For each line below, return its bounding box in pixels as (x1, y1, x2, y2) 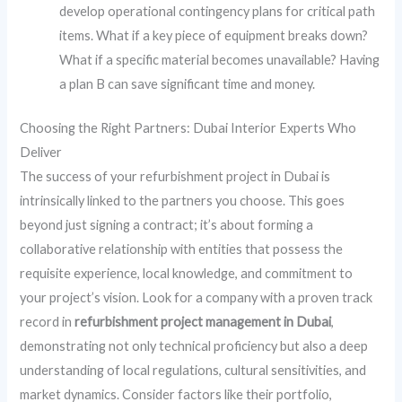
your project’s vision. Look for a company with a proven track (20, 290, 373, 306)
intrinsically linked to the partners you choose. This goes (20, 193, 345, 209)
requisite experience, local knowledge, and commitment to (20, 266, 354, 282)
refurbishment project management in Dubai (74, 314, 332, 330)
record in (20, 314, 75, 330)
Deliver (20, 144, 63, 161)
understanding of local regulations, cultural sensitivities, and (20, 363, 367, 379)
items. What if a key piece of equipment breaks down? (59, 28, 369, 44)
